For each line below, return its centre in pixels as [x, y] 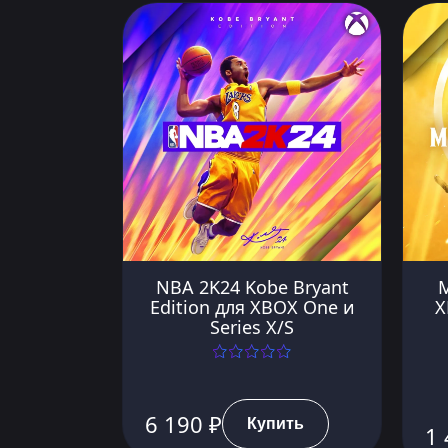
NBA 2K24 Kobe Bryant [252, 286]
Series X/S [252, 326]
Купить [275, 423]
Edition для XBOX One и [252, 306]
